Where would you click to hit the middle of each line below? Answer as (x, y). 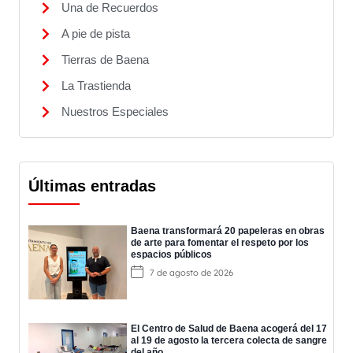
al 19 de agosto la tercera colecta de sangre (229, 341)
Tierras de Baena (105, 60)
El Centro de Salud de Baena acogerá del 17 (229, 329)
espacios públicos (171, 255)
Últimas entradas (92, 186)
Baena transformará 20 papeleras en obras (228, 231)
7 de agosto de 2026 (191, 273)
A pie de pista (96, 34)
